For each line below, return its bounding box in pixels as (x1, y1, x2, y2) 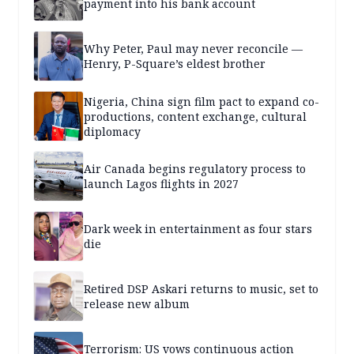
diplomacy (84, 123, 141, 139)
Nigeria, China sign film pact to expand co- (84, 93, 319, 109)
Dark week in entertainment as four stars (84, 221, 312, 237)
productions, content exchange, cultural (84, 108, 307, 124)
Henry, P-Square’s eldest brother (84, 56, 265, 72)
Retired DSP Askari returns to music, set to (84, 281, 318, 297)
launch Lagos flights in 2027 (84, 176, 239, 192)
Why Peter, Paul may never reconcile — (84, 41, 303, 57)
